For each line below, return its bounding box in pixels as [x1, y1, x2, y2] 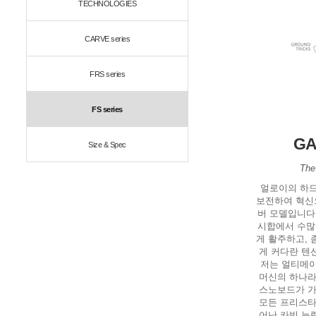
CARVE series [85, 35, 130, 43]
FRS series [90, 70, 125, 78]
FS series [92, 105, 123, 114]
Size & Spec [88, 140, 126, 149]
